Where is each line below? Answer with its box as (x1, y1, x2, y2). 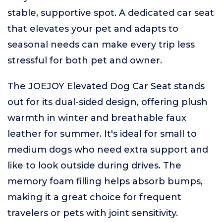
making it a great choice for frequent (7, 192, 181, 203)
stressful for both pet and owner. (7, 55, 162, 66)
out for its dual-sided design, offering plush (7, 97, 208, 108)
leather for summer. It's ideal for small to (7, 128, 197, 139)
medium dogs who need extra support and (7, 144, 208, 155)
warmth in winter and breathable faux (7, 112, 186, 123)
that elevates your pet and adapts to (7, 23, 178, 34)
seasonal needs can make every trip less (7, 39, 195, 50)
